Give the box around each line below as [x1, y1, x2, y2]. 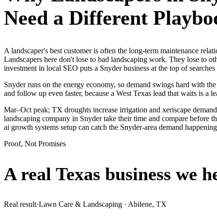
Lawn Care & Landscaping [39, 200, 122, 208]
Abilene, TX [128, 200, 167, 208]
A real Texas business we [4, 164, 197, 185]
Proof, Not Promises [4, 139, 66, 148]
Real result [4, 200, 36, 208]
